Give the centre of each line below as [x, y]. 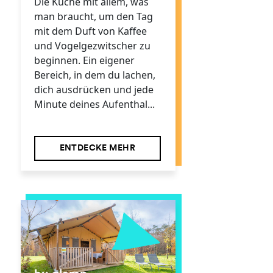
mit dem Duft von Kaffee [90, 31]
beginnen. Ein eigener [84, 61]
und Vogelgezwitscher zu [92, 46]
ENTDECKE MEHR [97, 149]
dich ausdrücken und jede [94, 90]
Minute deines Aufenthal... [94, 105]
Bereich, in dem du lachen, [94, 75]
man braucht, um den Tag [93, 17]
